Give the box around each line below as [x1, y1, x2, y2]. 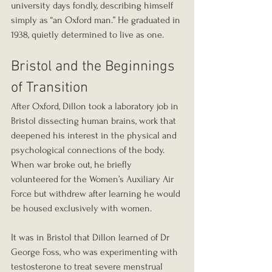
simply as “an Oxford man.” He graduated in [11, 14, 183, 25]
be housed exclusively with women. [11, 202, 152, 214]
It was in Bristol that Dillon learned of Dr [11, 231, 172, 243]
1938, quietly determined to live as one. [11, 29, 164, 40]
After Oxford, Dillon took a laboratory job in [11, 100, 181, 112]
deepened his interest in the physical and [11, 129, 179, 141]
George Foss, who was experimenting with [11, 246, 180, 257]
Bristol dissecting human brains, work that [11, 115, 178, 126]
